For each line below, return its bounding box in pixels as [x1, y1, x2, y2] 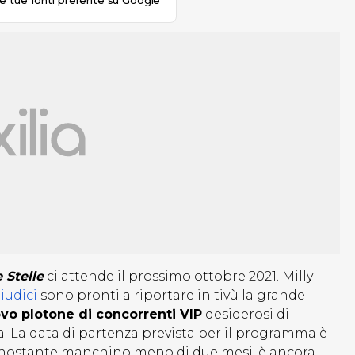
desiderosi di [202, 307, 289, 323]
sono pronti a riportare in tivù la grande [37, 288, 305, 303]
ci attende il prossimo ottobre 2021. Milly [44, 269, 313, 284]
